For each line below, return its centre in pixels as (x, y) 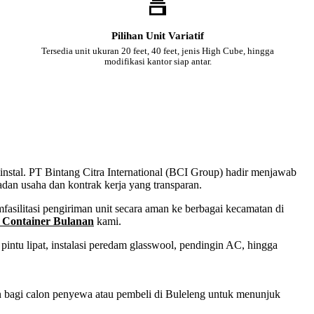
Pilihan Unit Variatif (158, 35)
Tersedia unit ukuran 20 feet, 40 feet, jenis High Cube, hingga (158, 51)
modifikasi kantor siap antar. (158, 61)
